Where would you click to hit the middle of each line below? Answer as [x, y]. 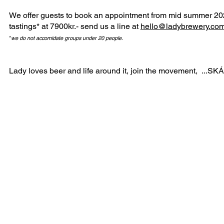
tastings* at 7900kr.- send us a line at [73, 26]
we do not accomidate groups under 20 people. [67, 38]
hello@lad [158, 26]
